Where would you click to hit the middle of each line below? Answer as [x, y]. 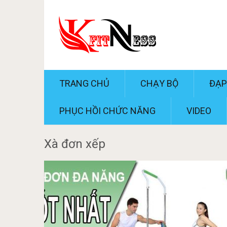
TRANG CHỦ [84, 83]
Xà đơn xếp [75, 144]
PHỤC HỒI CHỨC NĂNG [107, 111]
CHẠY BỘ [159, 83]
